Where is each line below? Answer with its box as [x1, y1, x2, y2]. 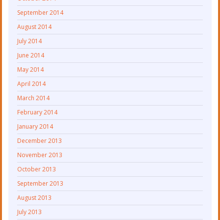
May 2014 [17, 65, 44, 74]
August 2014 [17, 23, 52, 31]
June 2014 [17, 51, 45, 60]
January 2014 [17, 122, 54, 131]
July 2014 [17, 37, 42, 46]
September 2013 [17, 179, 64, 188]
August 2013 [17, 193, 52, 202]
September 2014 [17, 8, 64, 17]
